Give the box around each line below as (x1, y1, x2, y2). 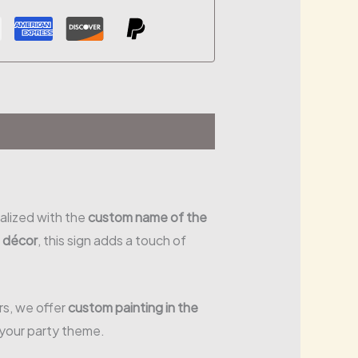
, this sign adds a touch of (37, 232, 186, 249)
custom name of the (87, 209, 207, 226)
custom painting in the (67, 298, 198, 316)
